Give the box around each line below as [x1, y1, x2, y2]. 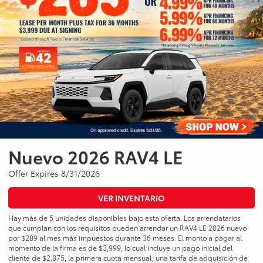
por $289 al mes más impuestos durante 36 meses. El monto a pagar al [8, 232, 242, 243]
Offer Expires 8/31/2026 [8, 167, 100, 180]
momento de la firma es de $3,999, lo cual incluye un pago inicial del [8, 242, 232, 253]
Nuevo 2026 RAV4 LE [8, 144, 183, 170]
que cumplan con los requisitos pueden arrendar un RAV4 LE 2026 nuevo [8, 222, 247, 233]
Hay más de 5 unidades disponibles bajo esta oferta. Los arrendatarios [8, 213, 241, 223]
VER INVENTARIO [98, 192, 165, 204]
